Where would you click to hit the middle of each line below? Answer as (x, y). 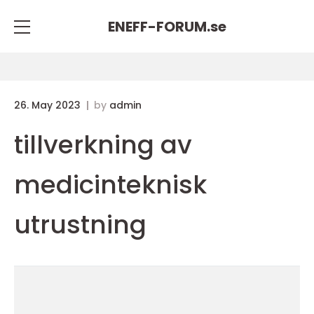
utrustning (80, 225)
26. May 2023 (49, 105)
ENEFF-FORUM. (159, 26)
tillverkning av (103, 145)
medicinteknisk (110, 185)
